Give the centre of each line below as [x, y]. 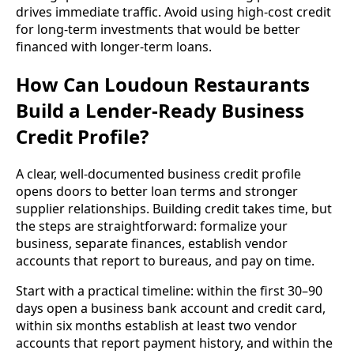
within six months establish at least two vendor [156, 326]
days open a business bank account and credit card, [171, 309]
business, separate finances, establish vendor [152, 244]
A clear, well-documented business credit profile [158, 174]
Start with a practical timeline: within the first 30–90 [169, 291]
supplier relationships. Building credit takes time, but [174, 209]
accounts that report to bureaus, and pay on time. [165, 261]
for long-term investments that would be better [158, 30]
